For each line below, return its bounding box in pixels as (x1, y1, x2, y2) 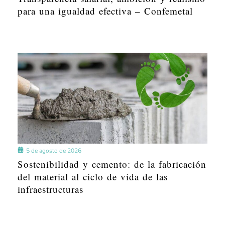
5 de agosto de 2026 (26, 147, 81, 155)
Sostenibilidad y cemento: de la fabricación (18, 158, 206, 171)
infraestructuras (18, 183, 83, 196)
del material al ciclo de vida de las (18, 170, 168, 183)
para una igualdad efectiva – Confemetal (18, 4, 193, 17)
